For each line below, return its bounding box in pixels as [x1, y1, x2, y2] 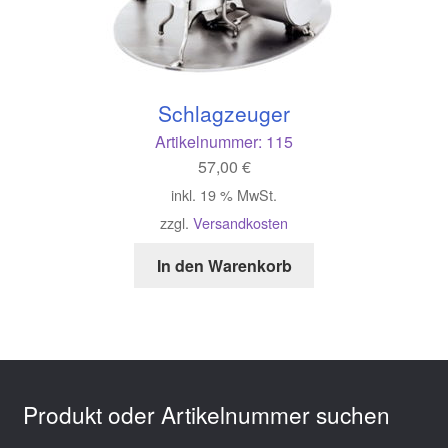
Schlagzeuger [158, 98, 290, 129]
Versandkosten [193, 212, 288, 234]
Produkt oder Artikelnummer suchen [22, 398, 390, 431]
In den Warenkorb [156, 254, 292, 278]
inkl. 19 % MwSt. [171, 184, 277, 206]
